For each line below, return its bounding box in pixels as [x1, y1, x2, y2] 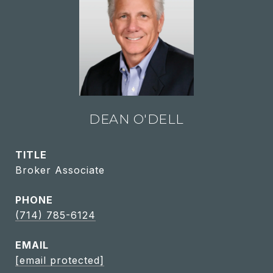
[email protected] [15, 254, 104, 266]
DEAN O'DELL [89, 112, 184, 127]
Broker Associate [15, 164, 105, 176]
